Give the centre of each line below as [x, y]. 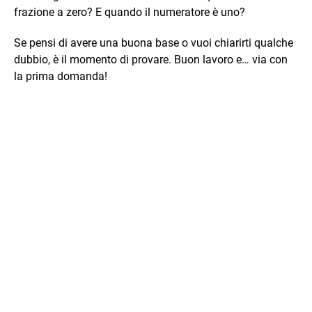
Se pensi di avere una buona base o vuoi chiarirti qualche [154, 43]
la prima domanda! [61, 76]
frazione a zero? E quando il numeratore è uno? [130, 12]
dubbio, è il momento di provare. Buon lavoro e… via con [151, 60]
